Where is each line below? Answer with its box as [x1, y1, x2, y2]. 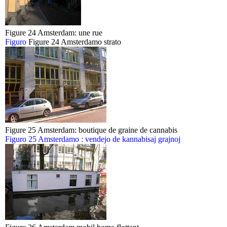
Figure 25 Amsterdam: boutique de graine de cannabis [5, 126, 177, 134]
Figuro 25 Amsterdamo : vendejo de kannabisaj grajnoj [5, 135, 180, 143]
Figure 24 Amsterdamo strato [28, 37, 121, 46]
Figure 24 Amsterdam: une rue [5, 28, 102, 37]
